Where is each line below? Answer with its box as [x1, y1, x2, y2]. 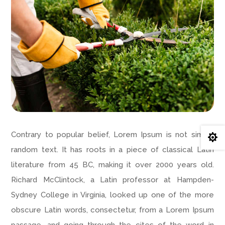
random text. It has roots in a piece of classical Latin [11, 145, 214, 155]
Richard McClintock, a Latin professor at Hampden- [11, 175, 214, 185]
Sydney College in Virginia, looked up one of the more [11, 190, 214, 200]
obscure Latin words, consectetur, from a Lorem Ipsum [11, 205, 214, 215]
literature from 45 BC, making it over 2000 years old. [11, 160, 214, 170]
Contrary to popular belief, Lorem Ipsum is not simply [11, 130, 214, 140]
